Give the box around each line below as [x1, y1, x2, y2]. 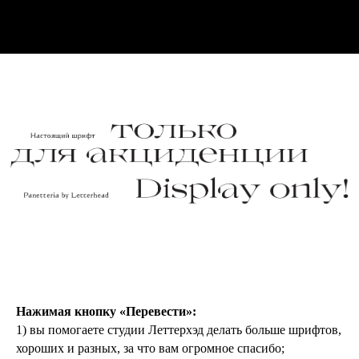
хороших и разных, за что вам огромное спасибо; [16, 341, 284, 356]
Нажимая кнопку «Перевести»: [16, 305, 196, 319]
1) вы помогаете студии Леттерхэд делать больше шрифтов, [16, 323, 341, 337]
